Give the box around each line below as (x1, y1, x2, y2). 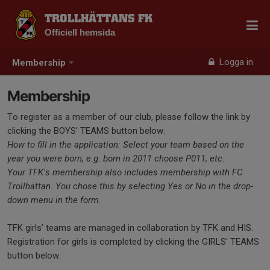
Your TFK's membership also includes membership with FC (7, 167, 242, 178)
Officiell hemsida (45, 27, 115, 37)
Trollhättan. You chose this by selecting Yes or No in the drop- (7, 181, 253, 192)
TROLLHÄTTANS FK (45, 14, 152, 24)
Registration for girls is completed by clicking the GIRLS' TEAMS (7, 236, 259, 247)
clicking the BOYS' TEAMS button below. (7, 125, 165, 136)
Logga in (217, 57, 254, 67)
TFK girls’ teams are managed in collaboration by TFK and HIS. (7, 222, 253, 233)
